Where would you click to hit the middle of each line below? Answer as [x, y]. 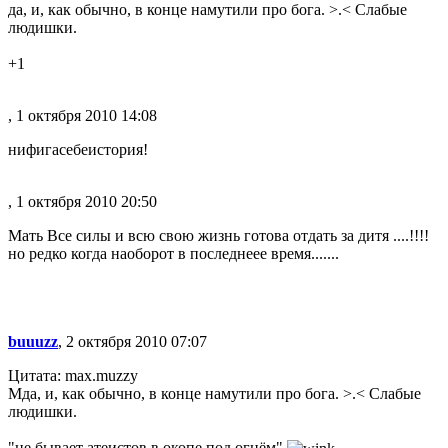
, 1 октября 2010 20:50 [82, 201]
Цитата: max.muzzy [73, 375]
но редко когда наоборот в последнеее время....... [173, 253]
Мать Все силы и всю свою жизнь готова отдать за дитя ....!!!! [218, 235]
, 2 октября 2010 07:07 [132, 341]
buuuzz [33, 341]
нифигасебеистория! [78, 149]
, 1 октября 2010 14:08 [82, 115]
